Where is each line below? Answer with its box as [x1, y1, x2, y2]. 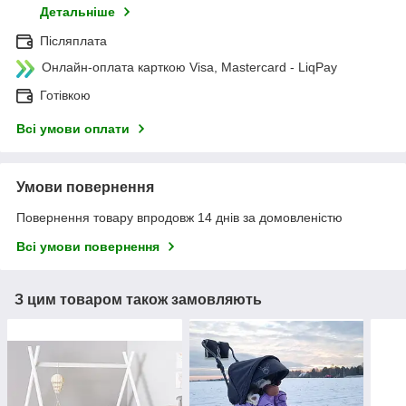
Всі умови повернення [16, 238, 159, 254]
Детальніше [40, 4, 115, 19]
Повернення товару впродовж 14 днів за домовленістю [16, 209, 343, 225]
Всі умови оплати [16, 121, 130, 136]
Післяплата [40, 33, 107, 48]
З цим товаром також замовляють [14, 291, 262, 307]
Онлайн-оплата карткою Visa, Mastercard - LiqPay [42, 59, 337, 74]
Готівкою [40, 87, 91, 102]
